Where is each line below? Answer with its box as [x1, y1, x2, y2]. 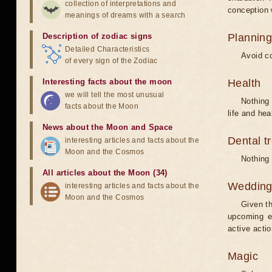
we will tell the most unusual [65, 90, 165, 99]
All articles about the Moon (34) [42, 168, 168, 177]
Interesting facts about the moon [42, 77, 172, 86]
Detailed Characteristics [65, 45, 150, 53]
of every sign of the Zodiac [65, 56, 158, 65]
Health [228, 77, 261, 89]
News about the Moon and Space [42, 123, 173, 132]
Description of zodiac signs [42, 32, 152, 41]
